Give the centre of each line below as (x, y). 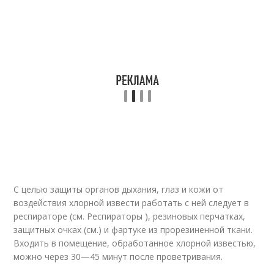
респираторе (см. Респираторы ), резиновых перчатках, (130, 216)
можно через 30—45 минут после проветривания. (118, 257)
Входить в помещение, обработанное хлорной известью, (135, 243)
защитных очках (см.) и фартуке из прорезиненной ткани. (133, 230)
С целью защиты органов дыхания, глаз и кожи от (119, 189)
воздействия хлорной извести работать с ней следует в (131, 203)
